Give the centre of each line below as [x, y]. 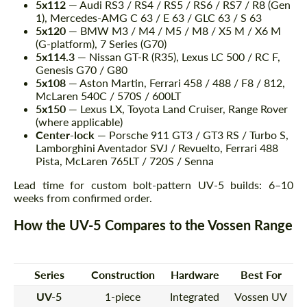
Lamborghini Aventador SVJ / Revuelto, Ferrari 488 [157, 148]
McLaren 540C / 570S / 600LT [108, 96]
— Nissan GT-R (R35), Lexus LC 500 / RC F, [177, 57]
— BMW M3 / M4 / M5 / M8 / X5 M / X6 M [173, 31]
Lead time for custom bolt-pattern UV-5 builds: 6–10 [153, 185]
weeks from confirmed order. [83, 198]
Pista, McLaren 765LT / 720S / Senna [125, 161]
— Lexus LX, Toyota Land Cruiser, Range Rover [177, 109]
